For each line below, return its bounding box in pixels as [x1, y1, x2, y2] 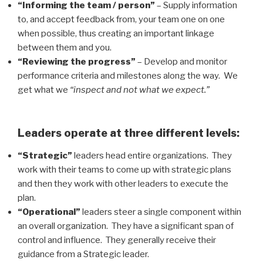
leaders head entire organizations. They [72, 150, 232, 161]
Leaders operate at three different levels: [18, 127, 242, 140]
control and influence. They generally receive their [18, 234, 216, 245]
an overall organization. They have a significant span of [18, 220, 234, 231]
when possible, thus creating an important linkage [18, 28, 214, 39]
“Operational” [18, 206, 80, 217]
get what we [18, 84, 70, 95]
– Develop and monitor [136, 56, 227, 67]
